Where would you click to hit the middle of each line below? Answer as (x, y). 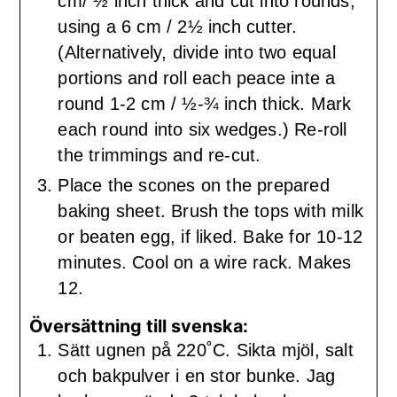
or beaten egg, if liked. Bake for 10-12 (210, 237)
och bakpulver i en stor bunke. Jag (197, 375)
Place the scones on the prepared (194, 186)
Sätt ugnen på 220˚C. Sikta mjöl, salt (206, 350)
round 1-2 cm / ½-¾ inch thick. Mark (205, 104)
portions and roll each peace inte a (197, 78)
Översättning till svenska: (139, 326)
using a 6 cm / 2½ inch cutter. (178, 27)
